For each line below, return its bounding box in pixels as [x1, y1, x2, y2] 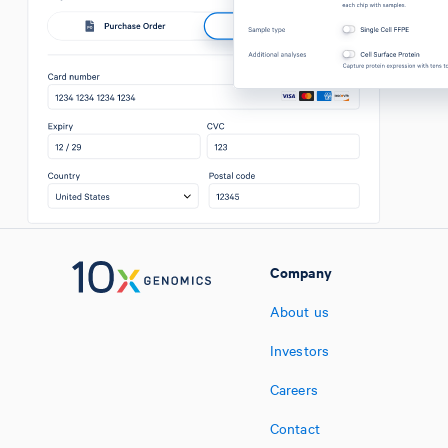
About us [269, 301, 330, 321]
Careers [269, 379, 318, 399]
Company [269, 261, 332, 282]
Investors [269, 340, 330, 360]
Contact [269, 418, 320, 438]
